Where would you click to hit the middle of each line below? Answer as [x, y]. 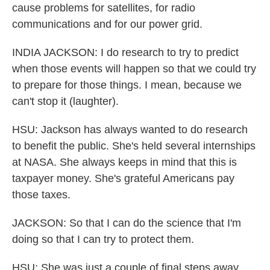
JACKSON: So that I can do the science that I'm [127, 223]
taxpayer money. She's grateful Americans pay [123, 178]
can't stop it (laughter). [65, 101]
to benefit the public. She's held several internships [134, 146]
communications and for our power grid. [107, 24]
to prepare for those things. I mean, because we [127, 85]
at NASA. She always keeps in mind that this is [124, 162]
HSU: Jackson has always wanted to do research [130, 130]
